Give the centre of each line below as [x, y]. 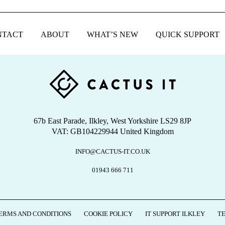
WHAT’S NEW [112, 35]
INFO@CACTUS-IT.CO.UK [113, 151]
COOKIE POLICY [108, 214]
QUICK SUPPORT [187, 35]
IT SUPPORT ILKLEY [175, 214]
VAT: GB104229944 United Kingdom [113, 132]
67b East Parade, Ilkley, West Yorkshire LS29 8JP [113, 121]
